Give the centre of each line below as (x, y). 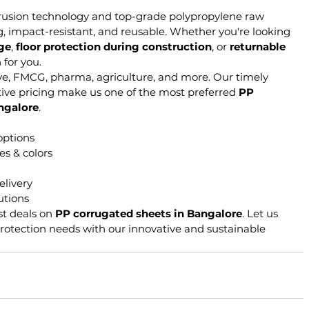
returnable (259, 46)
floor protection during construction (114, 46)
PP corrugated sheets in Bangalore (149, 213)
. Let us (261, 213)
